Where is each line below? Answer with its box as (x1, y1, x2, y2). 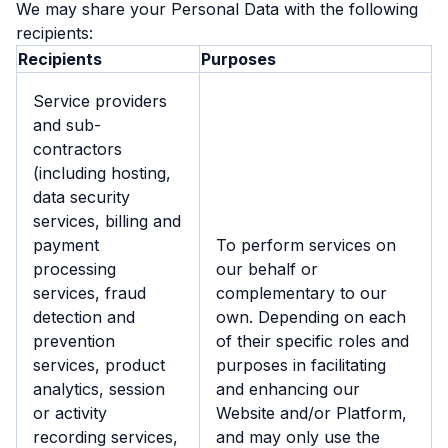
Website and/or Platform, (216, 403, 407, 423)
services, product (33, 355, 165, 375)
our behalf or (216, 259, 318, 279)
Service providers (33, 91, 167, 111)
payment (33, 235, 99, 255)
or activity (33, 403, 107, 423)
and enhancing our (216, 379, 360, 399)
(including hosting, (33, 163, 171, 183)
